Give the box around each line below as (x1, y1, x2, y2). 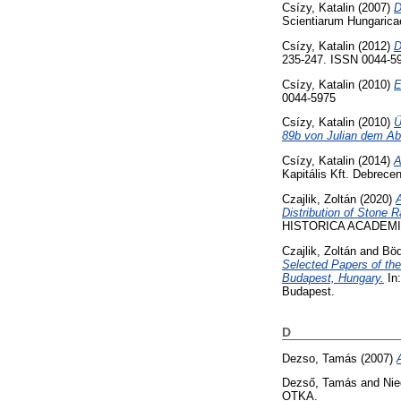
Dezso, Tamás (282, 351, 357, 365)
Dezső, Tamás (282, 376, 357, 390)
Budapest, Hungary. (282, 270, 384, 285)
